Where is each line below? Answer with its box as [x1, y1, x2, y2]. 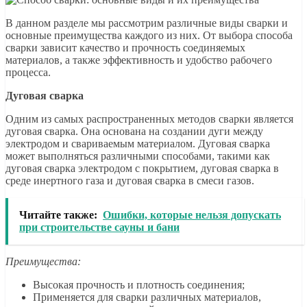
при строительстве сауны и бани [19, 221, 180, 234]
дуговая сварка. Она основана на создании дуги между [5, 125, 263, 138]
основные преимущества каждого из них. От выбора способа [5, 29, 293, 42]
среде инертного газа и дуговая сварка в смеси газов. [5, 175, 254, 187]
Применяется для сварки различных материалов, [33, 291, 261, 304]
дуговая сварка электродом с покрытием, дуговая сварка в [5, 162, 279, 175]
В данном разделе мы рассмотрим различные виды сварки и [5, 17, 288, 29]
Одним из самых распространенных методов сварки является [5, 113, 293, 125]
